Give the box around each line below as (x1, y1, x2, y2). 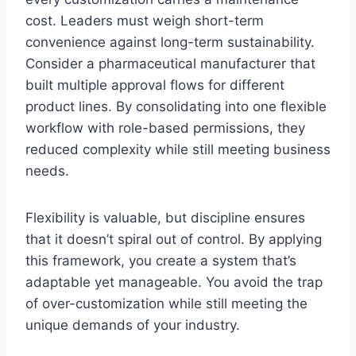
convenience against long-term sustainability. (25, 33, 315, 50)
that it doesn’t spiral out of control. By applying (25, 230, 322, 247)
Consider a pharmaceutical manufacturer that (25, 55, 315, 72)
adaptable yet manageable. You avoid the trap (25, 273, 323, 290)
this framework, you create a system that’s (25, 252, 296, 269)
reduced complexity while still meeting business (25, 141, 331, 157)
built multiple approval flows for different (25, 76, 284, 93)
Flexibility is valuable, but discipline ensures (25, 209, 305, 226)
